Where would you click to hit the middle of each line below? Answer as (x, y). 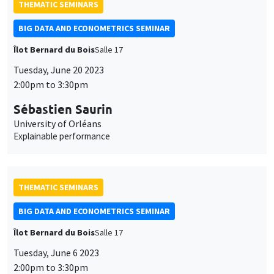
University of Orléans (57, 124)
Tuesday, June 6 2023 (56, 253)
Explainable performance (62, 136)
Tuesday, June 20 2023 (59, 70)
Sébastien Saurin (63, 109)
